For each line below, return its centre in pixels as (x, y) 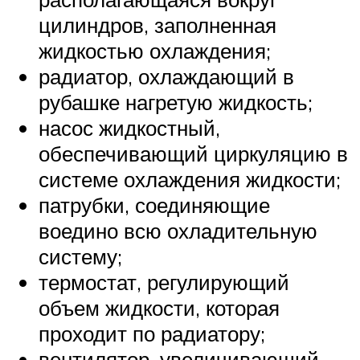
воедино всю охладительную (178, 231)
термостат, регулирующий (164, 282)
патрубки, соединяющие (154, 205)
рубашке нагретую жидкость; (176, 102)
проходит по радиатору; (152, 334)
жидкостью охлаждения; (155, 51)
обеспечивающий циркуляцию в (193, 154)
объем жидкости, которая (159, 308)
